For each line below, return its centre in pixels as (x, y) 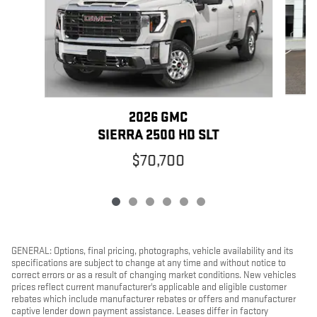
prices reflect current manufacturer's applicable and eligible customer (149, 287)
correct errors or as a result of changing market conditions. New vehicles (154, 275)
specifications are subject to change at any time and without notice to (149, 263)
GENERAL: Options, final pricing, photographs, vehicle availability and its (152, 251)
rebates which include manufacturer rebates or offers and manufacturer (154, 299)
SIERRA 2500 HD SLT (158, 136)
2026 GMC (158, 118)
